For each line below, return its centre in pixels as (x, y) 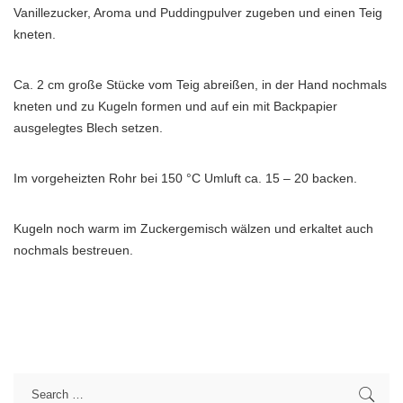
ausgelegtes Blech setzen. (88, 128)
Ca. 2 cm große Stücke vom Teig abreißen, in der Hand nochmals (200, 85)
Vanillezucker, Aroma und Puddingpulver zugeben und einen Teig (198, 13)
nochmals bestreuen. (73, 250)
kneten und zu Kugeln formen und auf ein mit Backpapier (175, 106)
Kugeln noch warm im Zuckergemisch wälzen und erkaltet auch (193, 228)
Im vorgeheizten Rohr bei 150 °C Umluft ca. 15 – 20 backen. (185, 178)
